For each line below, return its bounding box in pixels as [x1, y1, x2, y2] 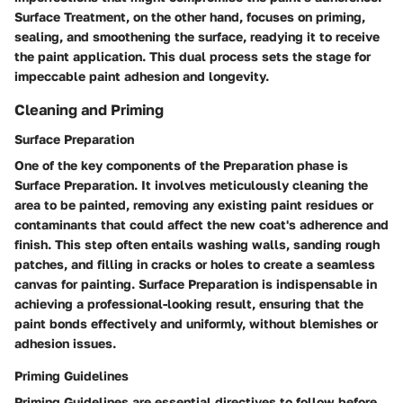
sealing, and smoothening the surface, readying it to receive [14, 29, 380, 45]
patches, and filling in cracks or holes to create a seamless [14, 255, 375, 272]
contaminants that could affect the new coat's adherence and [14, 216, 389, 232]
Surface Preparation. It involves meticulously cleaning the [14, 176, 368, 193]
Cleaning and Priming [14, 101, 164, 120]
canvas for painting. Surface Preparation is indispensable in [14, 275, 377, 291]
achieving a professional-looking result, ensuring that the [14, 295, 363, 311]
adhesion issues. [14, 335, 116, 351]
